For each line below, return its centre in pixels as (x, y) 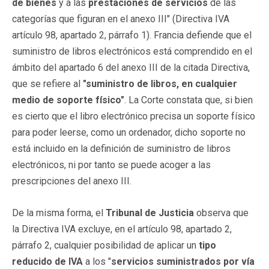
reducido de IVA (47, 261)
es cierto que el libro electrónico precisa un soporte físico (134, 116)
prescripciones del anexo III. (72, 181)
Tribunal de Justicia (150, 213)
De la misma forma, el (59, 213)
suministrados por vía (205, 261)
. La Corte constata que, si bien (189, 100)
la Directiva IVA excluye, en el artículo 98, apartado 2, (122, 229)
